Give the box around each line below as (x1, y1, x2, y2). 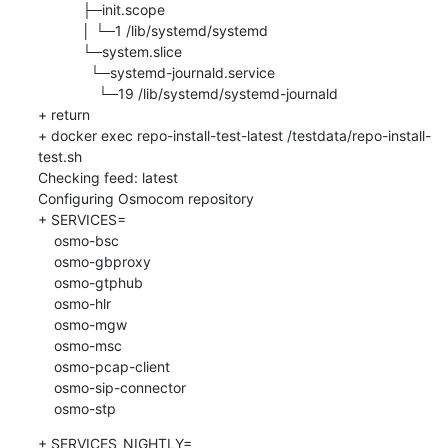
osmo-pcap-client (37, 357, 54, 375)
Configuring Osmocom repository (37, 189, 254, 207)
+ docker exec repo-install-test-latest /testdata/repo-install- (37, 126, 431, 144)
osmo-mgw (37, 315, 54, 333)
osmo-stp (53, 399, 116, 417)
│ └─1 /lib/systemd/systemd (37, 21, 82, 39)
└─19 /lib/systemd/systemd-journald (37, 84, 98, 102)
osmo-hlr (37, 294, 54, 312)
